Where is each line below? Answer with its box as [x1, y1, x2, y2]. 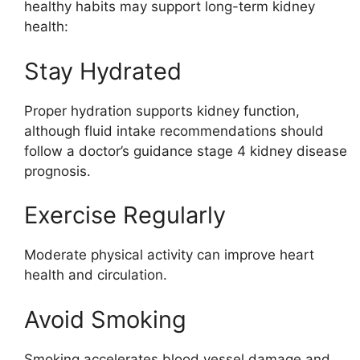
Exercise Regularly [24, 201, 226, 230]
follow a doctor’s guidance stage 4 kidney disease [24, 142, 347, 159]
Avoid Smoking [24, 305, 186, 333]
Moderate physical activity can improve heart [24, 247, 314, 264]
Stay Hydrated [24, 56, 182, 85]
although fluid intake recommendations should [24, 122, 324, 139]
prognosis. [24, 162, 91, 179]
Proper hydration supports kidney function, [24, 102, 300, 119]
